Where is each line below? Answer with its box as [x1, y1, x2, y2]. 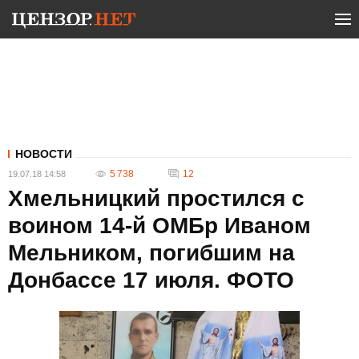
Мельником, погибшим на [8, 240, 295, 265]
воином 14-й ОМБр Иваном [8, 213, 311, 238]
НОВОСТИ [15, 147, 72, 160]
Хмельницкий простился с [8, 186, 305, 211]
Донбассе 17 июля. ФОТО [8, 268, 294, 292]
